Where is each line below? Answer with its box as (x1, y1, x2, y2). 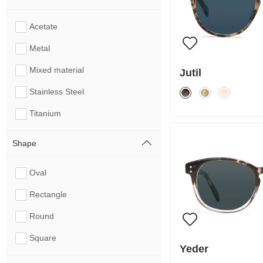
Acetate (29, 22, 58, 31)
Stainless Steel (29, 87, 84, 96)
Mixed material (29, 65, 84, 75)
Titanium (29, 109, 61, 118)
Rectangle (29, 190, 67, 199)
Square (29, 233, 56, 242)
